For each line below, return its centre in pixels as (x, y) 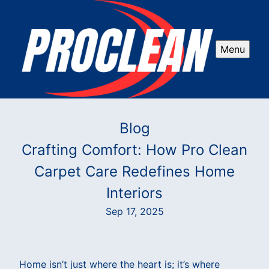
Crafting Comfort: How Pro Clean (134, 150)
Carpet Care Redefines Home (134, 171)
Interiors (134, 193)
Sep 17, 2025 (134, 211)
